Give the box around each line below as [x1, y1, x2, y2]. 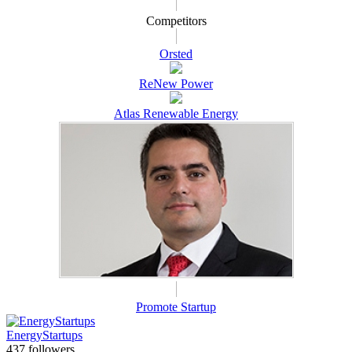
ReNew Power [139, 77, 213, 91]
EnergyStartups [6, 328, 82, 343]
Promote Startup [136, 300, 216, 314]
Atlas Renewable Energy [114, 107, 238, 121]
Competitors [145, 14, 207, 28]
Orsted [159, 47, 192, 61]
